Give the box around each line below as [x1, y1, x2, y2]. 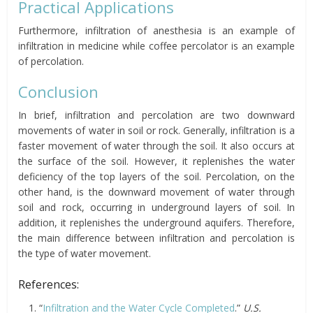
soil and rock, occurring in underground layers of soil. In [18, 200, 295, 214]
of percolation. [18, 54, 96, 68]
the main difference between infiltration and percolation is [18, 231, 295, 245]
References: [18, 276, 80, 292]
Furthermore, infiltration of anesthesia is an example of [18, 23, 295, 37]
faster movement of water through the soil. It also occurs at [18, 138, 295, 152]
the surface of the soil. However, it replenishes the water [18, 154, 295, 168]
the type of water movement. [18, 246, 157, 260]
